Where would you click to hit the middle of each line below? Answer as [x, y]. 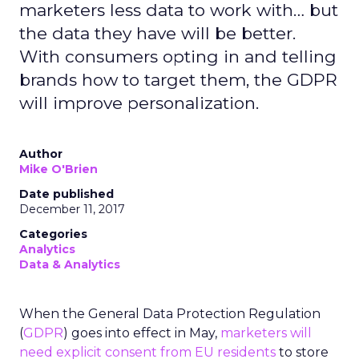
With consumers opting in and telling [178, 56]
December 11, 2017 [72, 209]
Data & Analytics [70, 264]
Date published [67, 194]
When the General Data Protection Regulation [170, 314]
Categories [53, 234]
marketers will [266, 333]
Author [41, 154]
